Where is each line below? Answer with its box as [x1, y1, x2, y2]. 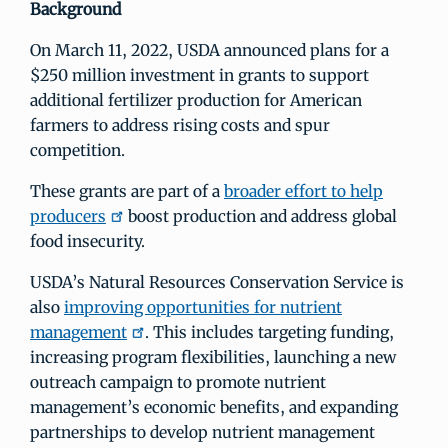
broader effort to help [224, 181, 383, 201]
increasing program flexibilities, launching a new [30, 347, 396, 367]
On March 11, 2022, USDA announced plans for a [30, 40, 389, 60]
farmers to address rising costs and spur [30, 115, 330, 135]
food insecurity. [30, 231, 145, 251]
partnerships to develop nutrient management [30, 422, 375, 442]
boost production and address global [124, 206, 397, 226]
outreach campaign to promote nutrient [30, 372, 326, 392]
